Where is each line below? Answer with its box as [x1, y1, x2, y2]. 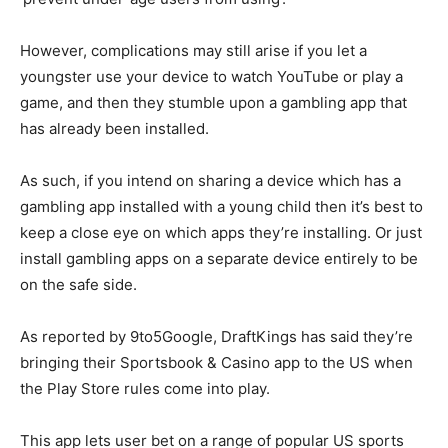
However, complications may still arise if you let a [20, 41, 367, 61]
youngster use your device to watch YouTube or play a [20, 67, 403, 87]
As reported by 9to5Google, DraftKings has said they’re [20, 327, 413, 347]
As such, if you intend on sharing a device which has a [20, 171, 401, 191]
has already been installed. [20, 119, 209, 139]
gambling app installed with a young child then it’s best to [20, 197, 423, 217]
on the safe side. [20, 275, 137, 295]
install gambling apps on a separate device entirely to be [20, 249, 418, 269]
